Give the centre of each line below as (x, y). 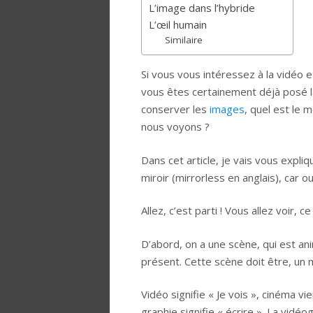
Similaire (183, 40)
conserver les (175, 109)
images (227, 109)
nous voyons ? (175, 127)
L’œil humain (178, 25)
